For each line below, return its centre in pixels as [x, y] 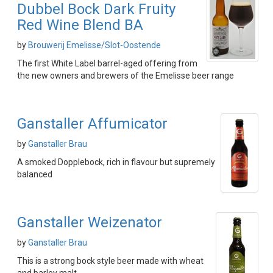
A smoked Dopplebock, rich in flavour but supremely [116, 162]
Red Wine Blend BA [80, 25]
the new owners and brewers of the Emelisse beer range [126, 76]
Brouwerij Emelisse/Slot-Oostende [94, 45]
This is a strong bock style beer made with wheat [110, 261]
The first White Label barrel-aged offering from [107, 63]
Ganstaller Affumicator [92, 124]
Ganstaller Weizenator [90, 222]
